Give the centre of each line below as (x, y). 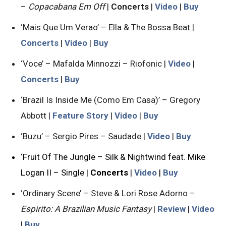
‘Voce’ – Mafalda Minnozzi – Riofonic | (94, 63)
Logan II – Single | (55, 172)
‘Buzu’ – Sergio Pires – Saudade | (84, 136)
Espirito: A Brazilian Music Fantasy (86, 209)
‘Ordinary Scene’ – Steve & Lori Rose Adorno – (108, 193)
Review (172, 209)
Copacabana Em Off (67, 6)
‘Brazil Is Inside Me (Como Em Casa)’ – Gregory (110, 100)
